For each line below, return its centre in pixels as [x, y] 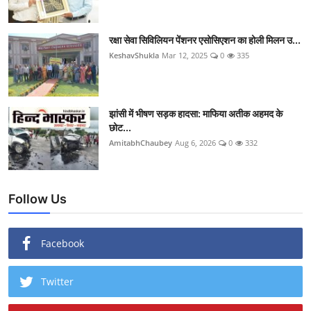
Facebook [62, 243]
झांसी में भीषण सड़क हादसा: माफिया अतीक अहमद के [196, 113]
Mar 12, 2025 [185, 55]
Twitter [57, 281]
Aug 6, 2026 [195, 142]
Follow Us [37, 199]
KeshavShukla [134, 55]
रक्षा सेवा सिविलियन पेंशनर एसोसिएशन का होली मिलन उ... [205, 40]
